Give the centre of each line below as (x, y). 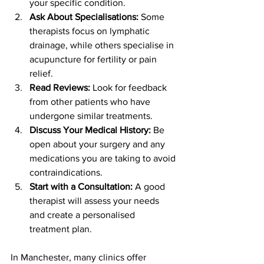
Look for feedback (130, 87)
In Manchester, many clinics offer (80, 257)
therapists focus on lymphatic (91, 31)
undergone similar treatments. (91, 115)
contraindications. (66, 172)
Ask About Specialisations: (84, 16)
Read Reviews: (60, 87)
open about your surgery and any (98, 144)
